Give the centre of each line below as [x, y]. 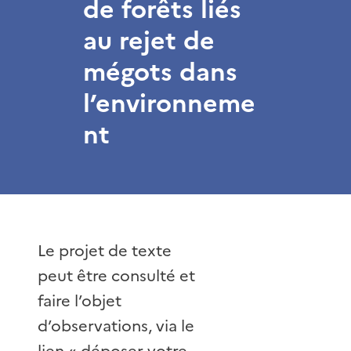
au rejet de [149, 40]
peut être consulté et [116, 275]
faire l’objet [80, 300]
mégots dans [160, 72]
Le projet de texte [105, 250]
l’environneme [169, 103]
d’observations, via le [116, 326]
